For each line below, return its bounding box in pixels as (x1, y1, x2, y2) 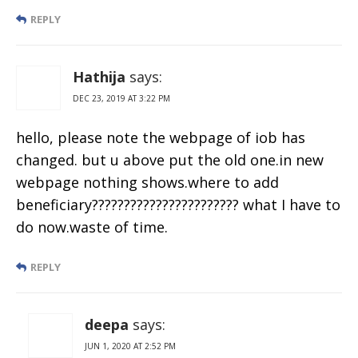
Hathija (73, 66, 125, 86)
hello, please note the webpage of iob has (16, 127, 305, 147)
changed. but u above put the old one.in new (16, 149, 324, 169)
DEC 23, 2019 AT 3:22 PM (73, 92, 170, 104)
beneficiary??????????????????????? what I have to (16, 194, 340, 214)
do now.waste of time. (16, 217, 168, 237)
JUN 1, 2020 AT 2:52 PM (85, 340, 176, 352)
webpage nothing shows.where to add (16, 172, 279, 192)
